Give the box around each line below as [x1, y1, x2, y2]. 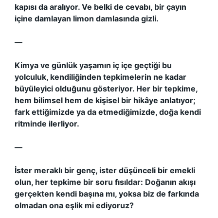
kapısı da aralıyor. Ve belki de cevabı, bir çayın [15, 2, 186, 12]
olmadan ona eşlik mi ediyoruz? [15, 200, 134, 210]
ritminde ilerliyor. [15, 119, 79, 128]
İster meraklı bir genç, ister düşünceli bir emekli [15, 165, 195, 175]
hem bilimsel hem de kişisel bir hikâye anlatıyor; [15, 95, 196, 105]
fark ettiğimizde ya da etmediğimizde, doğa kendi [15, 107, 201, 117]
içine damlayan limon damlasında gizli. [15, 14, 159, 23]
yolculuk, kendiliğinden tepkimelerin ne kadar [15, 72, 186, 82]
